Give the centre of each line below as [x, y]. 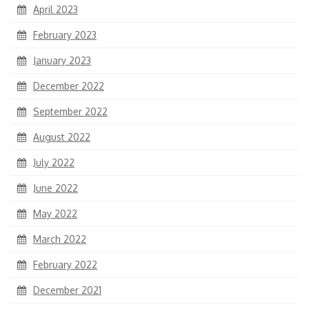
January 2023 [62, 61]
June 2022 [56, 188]
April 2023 [56, 10]
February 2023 [65, 35]
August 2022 [62, 137]
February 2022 [65, 265]
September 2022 [70, 112]
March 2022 [60, 239]
